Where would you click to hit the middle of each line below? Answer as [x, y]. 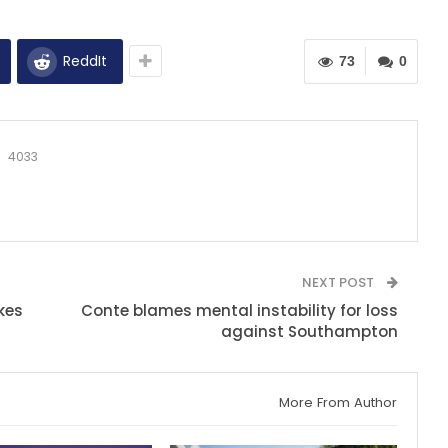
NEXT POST [339, 282]
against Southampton [309, 331]
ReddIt [85, 60]
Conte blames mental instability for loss [239, 310]
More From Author [337, 402]
